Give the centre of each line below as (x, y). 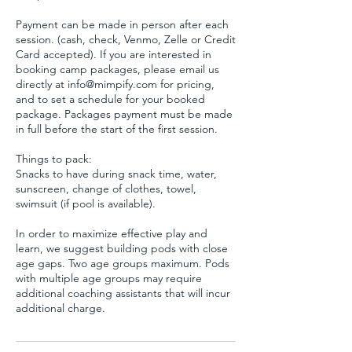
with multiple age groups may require (109, 279)
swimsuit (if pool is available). (86, 204)
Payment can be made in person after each (122, 25)
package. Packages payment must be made (124, 114)
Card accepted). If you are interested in (114, 55)
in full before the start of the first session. (117, 129)
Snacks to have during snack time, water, (116, 174)
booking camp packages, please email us (117, 70)
